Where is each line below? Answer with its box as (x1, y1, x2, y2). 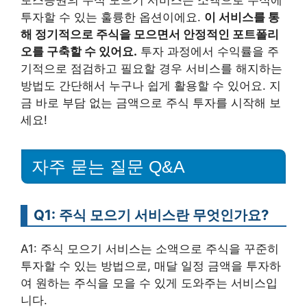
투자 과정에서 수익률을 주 (137, 44, 279, 58)
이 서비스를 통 (204, 10, 280, 24)
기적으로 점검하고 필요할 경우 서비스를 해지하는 (21, 61, 282, 75)
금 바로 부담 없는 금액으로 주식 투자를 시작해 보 (21, 95, 281, 110)
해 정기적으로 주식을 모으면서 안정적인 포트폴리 (21, 27, 279, 41)
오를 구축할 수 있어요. (21, 44, 137, 58)
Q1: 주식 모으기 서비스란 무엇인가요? (34, 206, 269, 223)
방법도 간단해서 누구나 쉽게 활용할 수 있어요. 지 (21, 78, 281, 93)
